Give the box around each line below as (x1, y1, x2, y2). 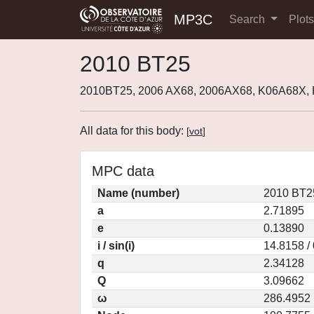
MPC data (92, 163, 154, 179)
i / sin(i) (97, 240, 135, 252)
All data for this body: (80, 125, 186, 137)
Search (229, 13, 268, 25)
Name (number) (97, 187, 179, 199)
